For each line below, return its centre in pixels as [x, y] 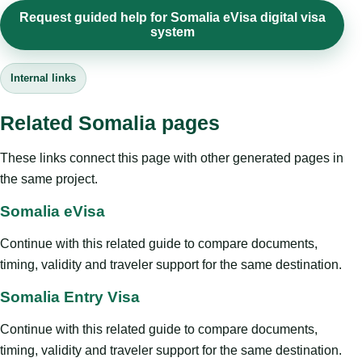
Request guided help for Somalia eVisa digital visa [172, 17]
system [172, 32]
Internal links [43, 78]
